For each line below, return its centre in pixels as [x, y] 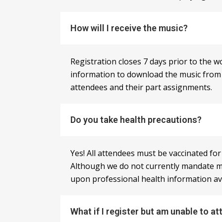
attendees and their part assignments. [141, 87]
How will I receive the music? [129, 28]
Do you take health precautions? [136, 120]
